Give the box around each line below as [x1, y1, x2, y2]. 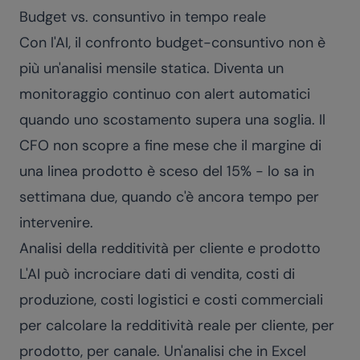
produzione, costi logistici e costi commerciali [19, 290, 323, 309]
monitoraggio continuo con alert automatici [19, 84, 310, 104]
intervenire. [19, 213, 93, 232]
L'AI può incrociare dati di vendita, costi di [19, 264, 295, 284]
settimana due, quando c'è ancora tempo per [19, 187, 319, 207]
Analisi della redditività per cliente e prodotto [19, 239, 321, 258]
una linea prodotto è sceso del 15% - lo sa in [19, 162, 314, 181]
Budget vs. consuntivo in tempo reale [19, 7, 266, 27]
